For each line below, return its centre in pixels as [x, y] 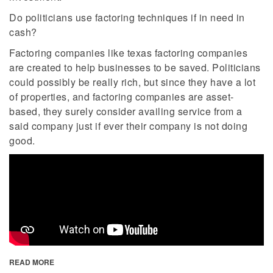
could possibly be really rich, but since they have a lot [132, 82]
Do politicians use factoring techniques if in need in [127, 18]
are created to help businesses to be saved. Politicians [135, 68]
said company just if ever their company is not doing [128, 126]
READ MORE [32, 262]
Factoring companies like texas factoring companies [128, 53]
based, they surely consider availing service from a [126, 112]
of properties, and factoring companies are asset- [122, 97]
